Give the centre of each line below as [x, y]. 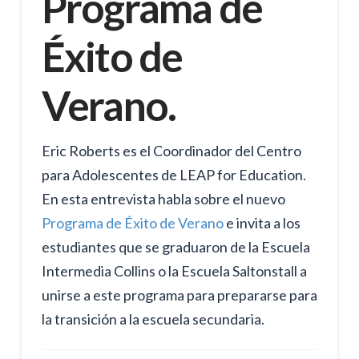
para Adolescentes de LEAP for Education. [173, 174]
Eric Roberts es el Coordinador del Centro [171, 150]
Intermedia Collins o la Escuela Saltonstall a [174, 270]
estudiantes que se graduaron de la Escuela [175, 246]
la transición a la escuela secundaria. [153, 319]
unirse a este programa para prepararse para [179, 294]
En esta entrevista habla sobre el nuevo [163, 198]
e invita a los [262, 222]
